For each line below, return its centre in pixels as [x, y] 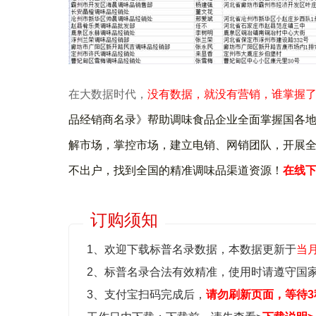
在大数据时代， [108, 94]
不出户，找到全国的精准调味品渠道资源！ [176, 170]
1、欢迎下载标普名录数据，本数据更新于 [192, 249]
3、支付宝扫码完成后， [146, 294]
